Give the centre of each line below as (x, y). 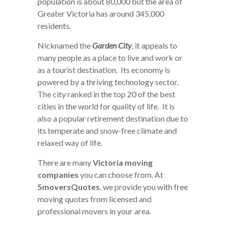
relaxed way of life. (70, 143)
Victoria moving (123, 163)
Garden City (112, 46)
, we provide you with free (144, 187)
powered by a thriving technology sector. (109, 82)
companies (58, 175)
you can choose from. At (121, 175)
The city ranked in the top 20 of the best (106, 94)
